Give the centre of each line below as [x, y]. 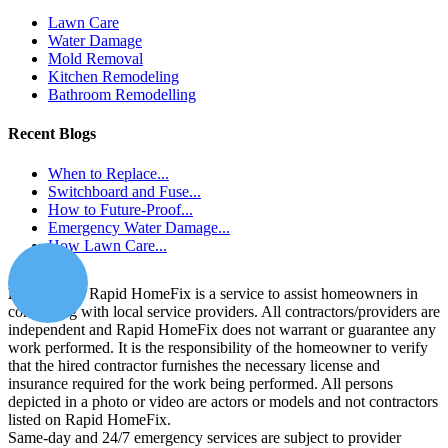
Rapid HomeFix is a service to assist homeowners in [251, 293]
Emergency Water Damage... [139, 227]
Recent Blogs [52, 134]
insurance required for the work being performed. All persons [200, 383]
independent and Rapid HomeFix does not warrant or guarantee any [222, 329]
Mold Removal [95, 59]
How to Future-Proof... [120, 209]
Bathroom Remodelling [122, 95]
